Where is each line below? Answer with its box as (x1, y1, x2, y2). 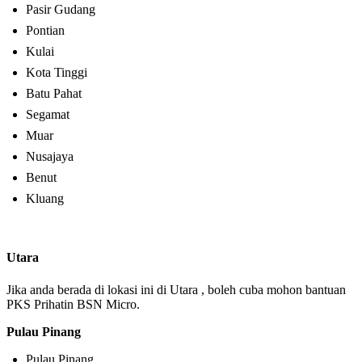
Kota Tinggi (26, 65, 87, 80)
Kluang (26, 192, 64, 206)
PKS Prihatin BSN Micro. (6, 297, 140, 311)
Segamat (26, 107, 69, 122)
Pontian (26, 23, 65, 38)
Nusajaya (26, 149, 74, 164)
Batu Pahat (26, 86, 82, 101)
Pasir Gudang (26, 2, 95, 17)
